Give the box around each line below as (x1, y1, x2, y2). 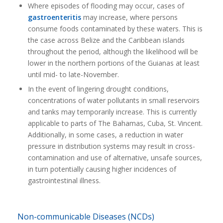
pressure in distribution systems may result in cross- (27, 141, 195, 151)
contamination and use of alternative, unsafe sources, (27, 153, 202, 162)
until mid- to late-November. (27, 70, 119, 79)
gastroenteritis (27, 12, 81, 22)
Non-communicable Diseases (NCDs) (17, 211, 154, 222)
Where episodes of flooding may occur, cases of (27, 1, 184, 10)
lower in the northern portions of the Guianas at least (27, 58, 200, 68)
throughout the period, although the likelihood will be (27, 47, 198, 56)
